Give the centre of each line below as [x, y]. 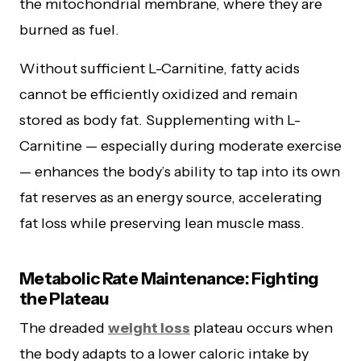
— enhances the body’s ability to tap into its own [180, 171]
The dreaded [64, 328]
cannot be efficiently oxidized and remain [158, 94]
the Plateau [64, 298]
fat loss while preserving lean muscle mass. [162, 223]
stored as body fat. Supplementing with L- [160, 120]
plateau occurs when [261, 328]
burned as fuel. [69, 29]
